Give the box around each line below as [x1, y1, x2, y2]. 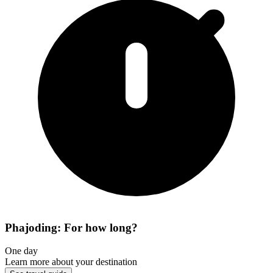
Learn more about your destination [5, 257, 137, 268]
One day [5, 246, 38, 257]
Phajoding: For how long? [5, 221, 138, 234]
